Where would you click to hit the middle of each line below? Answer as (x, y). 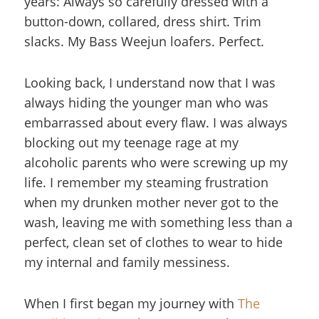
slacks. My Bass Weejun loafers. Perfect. (144, 41)
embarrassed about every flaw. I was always (156, 122)
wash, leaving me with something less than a (158, 222)
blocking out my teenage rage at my (131, 142)
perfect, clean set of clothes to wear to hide (153, 242)
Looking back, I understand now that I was (150, 83)
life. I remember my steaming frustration (146, 182)
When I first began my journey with (131, 303)
